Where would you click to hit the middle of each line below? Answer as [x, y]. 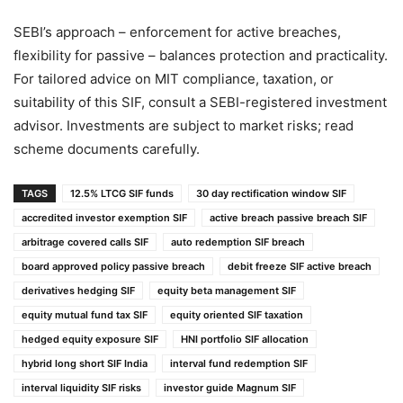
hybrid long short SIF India [85, 364]
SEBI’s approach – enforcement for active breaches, [177, 32]
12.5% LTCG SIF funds [122, 194]
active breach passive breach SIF [288, 218]
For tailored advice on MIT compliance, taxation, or [174, 79]
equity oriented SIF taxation [237, 315]
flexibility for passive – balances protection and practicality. [201, 56]
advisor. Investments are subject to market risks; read [184, 126]
